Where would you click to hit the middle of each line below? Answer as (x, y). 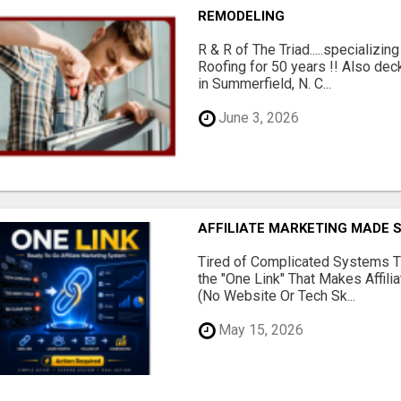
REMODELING (242, 16)
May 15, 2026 (260, 330)
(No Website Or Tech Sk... (277, 295)
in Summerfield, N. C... (265, 83)
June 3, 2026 (257, 118)
